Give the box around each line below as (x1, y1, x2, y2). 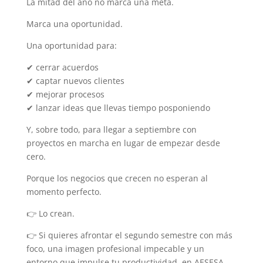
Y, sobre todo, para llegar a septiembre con (26, 123, 197, 135)
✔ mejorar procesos (26, 88, 104, 100)
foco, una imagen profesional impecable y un (26, 242, 204, 254)
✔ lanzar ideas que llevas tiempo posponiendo (26, 102, 210, 113)
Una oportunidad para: (26, 39, 117, 51)
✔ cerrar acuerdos (26, 61, 99, 73)
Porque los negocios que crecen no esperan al (26, 172, 208, 184)
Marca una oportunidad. (26, 18, 123, 29)
